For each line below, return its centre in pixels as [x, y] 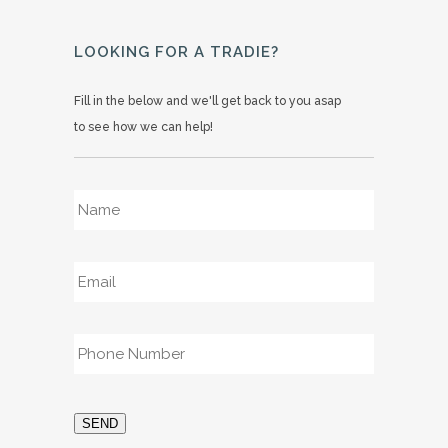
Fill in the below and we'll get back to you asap [207, 101]
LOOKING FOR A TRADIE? [176, 52]
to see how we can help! [143, 127]
